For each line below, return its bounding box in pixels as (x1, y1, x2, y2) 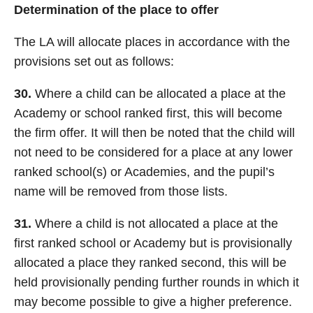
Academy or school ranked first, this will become (14, 106, 282, 120)
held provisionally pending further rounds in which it (14, 275, 299, 289)
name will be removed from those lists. (14, 184, 228, 198)
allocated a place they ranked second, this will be (14, 256, 286, 270)
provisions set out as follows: (14, 54, 174, 68)
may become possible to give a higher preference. (14, 295, 292, 309)
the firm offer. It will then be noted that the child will (14, 126, 295, 140)
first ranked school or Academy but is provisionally (14, 236, 292, 250)
